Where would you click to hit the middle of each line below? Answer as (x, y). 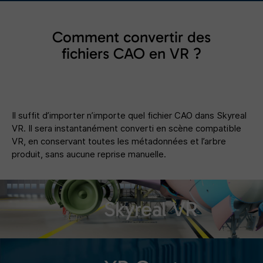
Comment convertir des (131, 37)
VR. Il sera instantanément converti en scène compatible (127, 128)
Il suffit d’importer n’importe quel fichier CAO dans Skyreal (129, 115)
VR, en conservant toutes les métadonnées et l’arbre (119, 141)
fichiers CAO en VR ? (131, 54)
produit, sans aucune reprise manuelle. (89, 154)
